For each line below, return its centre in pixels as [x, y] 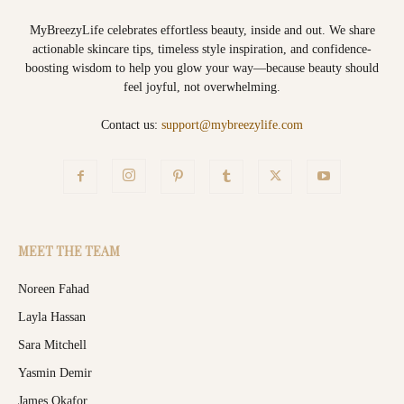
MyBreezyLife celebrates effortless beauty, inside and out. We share [202, 30]
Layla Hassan [52, 317]
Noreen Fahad [54, 289]
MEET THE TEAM [69, 251]
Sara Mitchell [52, 344]
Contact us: [131, 124]
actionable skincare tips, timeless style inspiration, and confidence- [202, 49]
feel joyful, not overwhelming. [202, 87]
